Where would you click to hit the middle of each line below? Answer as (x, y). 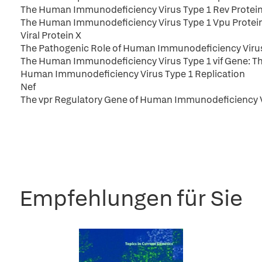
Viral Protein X (51, 35)
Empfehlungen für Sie (131, 198)
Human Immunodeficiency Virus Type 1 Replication (133, 74)
